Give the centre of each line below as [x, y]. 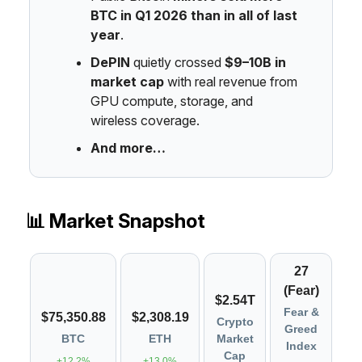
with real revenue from [232, 82]
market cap [129, 82]
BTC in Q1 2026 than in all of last [194, 15]
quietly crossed [177, 62]
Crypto [235, 322]
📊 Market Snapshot [116, 221]
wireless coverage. [145, 120]
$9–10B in [255, 62]
